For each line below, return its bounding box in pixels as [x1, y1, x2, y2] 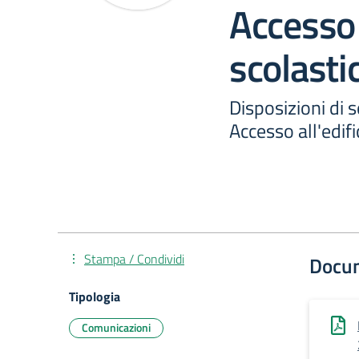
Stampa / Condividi [84, 249, 184, 268]
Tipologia [69, 287, 120, 306]
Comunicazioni [82, 319, 151, 336]
